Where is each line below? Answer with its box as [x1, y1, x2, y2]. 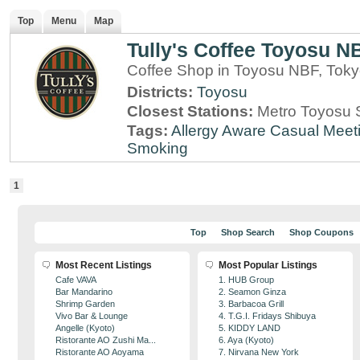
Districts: [127, 84, 197, 100]
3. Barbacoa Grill [219, 299, 284, 309]
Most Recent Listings [55, 260, 152, 271]
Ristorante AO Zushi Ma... [55, 335, 156, 345]
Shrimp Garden [55, 299, 115, 309]
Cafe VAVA [55, 275, 96, 284]
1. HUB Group [219, 275, 274, 284]
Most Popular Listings [219, 260, 317, 271]
